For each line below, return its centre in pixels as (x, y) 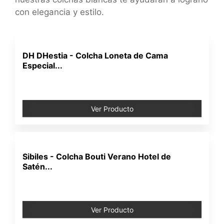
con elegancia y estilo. (59, 12)
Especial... (43, 65)
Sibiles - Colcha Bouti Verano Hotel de (97, 156)
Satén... (38, 166)
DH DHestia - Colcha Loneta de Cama (95, 55)
